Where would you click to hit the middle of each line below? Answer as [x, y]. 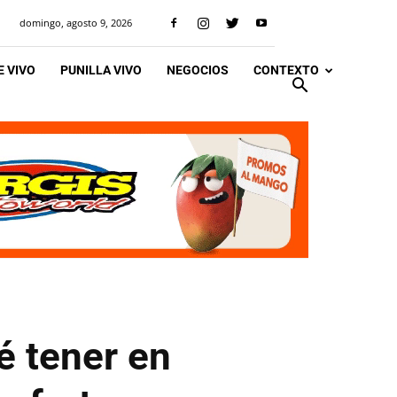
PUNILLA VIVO [101, 70]
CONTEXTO [286, 70]
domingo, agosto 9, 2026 [76, 23]
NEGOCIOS [198, 70]
